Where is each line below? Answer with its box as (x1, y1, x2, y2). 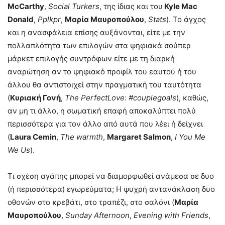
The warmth (60, 132, 103, 142)
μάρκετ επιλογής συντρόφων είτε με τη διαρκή (8, 53, 175, 63)
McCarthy (8, 1, 44, 11)
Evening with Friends (134, 210, 208, 220)
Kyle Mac (163, 1, 197, 11)
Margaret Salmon (107, 132, 171, 142)
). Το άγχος (166, 14, 206, 24)
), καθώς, (176, 92, 208, 102)
